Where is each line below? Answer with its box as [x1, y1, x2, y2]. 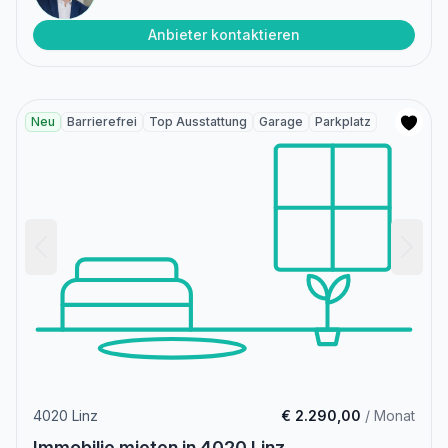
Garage [259, 113, 303, 129]
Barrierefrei [67, 113, 137, 129]
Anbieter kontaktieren [148, 25, 300, 43]
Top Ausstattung [149, 113, 247, 129]
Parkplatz [315, 113, 371, 129]
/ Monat [361, 406, 415, 424]
